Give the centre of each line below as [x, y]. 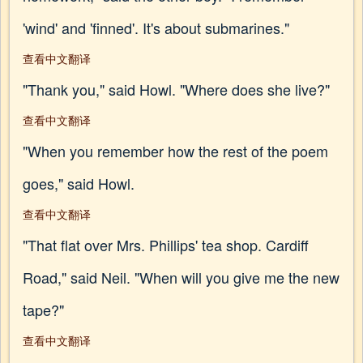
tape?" [43, 310]
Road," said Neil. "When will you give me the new [181, 277]
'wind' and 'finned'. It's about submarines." [156, 28]
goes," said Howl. [79, 183]
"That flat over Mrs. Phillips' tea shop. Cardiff [166, 245]
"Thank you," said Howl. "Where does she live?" [176, 89]
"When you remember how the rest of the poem [175, 151]
